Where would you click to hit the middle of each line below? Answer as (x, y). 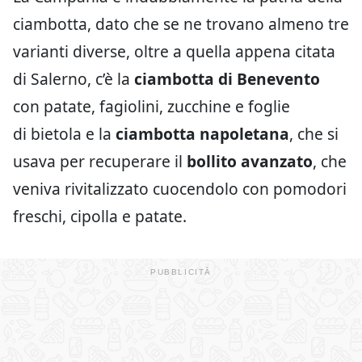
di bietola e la (64, 134)
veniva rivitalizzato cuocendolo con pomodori (180, 189)
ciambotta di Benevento (225, 79)
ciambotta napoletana (202, 134)
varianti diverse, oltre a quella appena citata (174, 51)
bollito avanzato (250, 161)
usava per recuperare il (100, 161)
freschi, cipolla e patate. (100, 216)
